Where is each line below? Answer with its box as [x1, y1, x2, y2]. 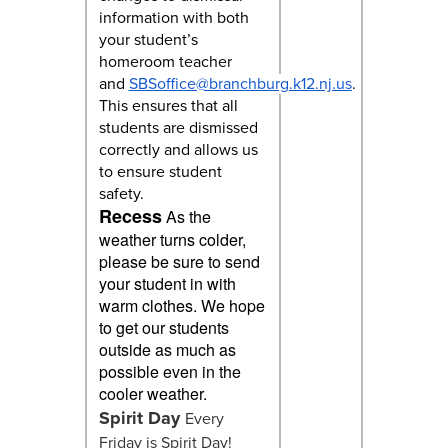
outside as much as [98, 337, 236, 361]
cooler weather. [98, 381, 211, 405]
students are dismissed [98, 115, 258, 138]
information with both [98, 5, 249, 28]
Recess [98, 202, 162, 229]
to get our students [98, 315, 229, 339]
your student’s [98, 27, 198, 50]
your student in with [98, 271, 236, 295]
